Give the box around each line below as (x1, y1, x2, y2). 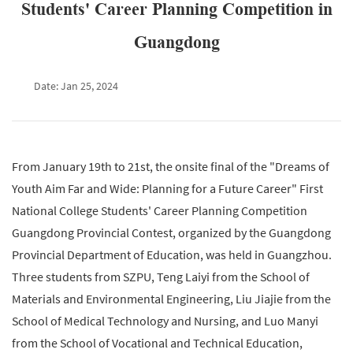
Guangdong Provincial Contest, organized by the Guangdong (12, 225, 331, 240)
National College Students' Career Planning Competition (12, 203, 307, 218)
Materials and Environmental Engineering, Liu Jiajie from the (12, 291, 331, 307)
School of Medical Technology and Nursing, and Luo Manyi (12, 313, 318, 329)
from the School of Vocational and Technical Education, (12, 335, 303, 351)
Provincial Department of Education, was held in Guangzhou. (12, 247, 332, 262)
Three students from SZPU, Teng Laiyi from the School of (12, 269, 310, 284)
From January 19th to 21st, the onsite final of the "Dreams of (12, 158, 329, 174)
